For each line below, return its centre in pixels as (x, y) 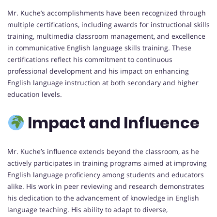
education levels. (35, 94)
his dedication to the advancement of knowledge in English (103, 198)
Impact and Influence (112, 123)
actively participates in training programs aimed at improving (107, 163)
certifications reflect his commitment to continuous (90, 59)
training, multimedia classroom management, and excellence (106, 36)
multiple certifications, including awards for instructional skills (108, 24)
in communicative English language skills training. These (99, 47)
